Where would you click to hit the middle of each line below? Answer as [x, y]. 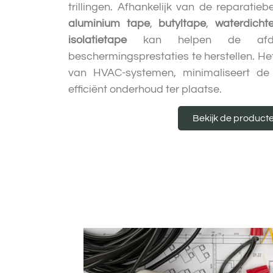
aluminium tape [109, 23]
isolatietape [97, 40]
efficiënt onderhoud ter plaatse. [145, 89]
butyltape [183, 23]
